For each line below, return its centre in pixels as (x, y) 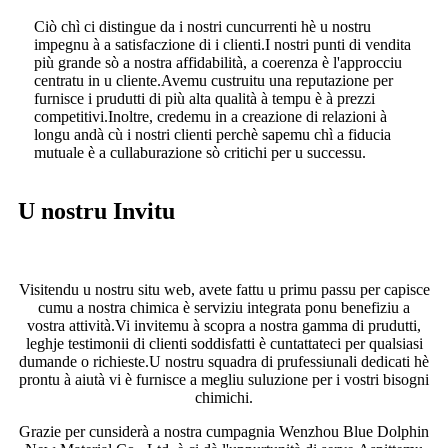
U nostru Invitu (96, 211)
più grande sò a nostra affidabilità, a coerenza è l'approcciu (218, 63)
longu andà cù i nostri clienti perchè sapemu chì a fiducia (212, 135)
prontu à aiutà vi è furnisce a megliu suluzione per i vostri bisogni (224, 380)
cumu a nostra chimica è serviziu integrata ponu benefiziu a (224, 308)
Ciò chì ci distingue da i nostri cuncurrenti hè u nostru (202, 27)
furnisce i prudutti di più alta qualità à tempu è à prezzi (204, 99)
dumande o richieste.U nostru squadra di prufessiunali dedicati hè (224, 362)
